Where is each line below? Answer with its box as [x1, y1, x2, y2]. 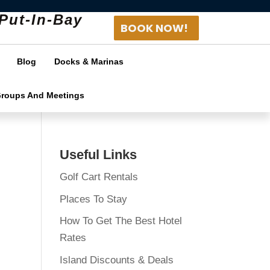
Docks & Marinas [54, 57, 124, 66]
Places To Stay [59, 193, 127, 205]
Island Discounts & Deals [59, 254, 174, 266]
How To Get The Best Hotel [59, 215, 182, 227]
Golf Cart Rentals [59, 171, 138, 183]
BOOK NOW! [120, 20, 188, 36]
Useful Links [59, 147, 137, 162]
